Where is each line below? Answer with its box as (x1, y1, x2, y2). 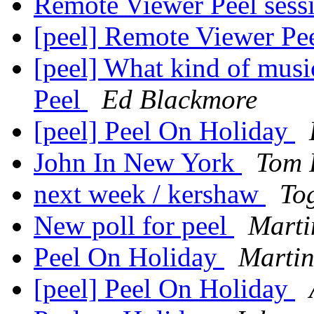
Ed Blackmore (102, 84, 257, 115)
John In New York (34, 147, 242, 178)
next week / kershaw (34, 179, 266, 210)
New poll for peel (34, 210, 234, 241)
